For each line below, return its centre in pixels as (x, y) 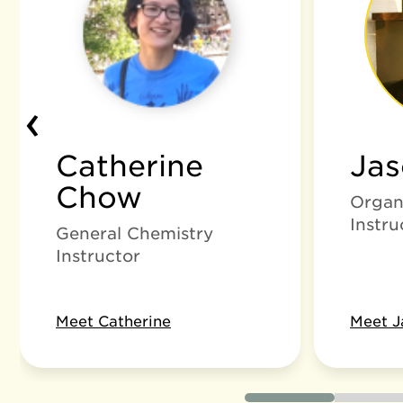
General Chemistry (134, 233)
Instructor (98, 256)
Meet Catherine (113, 322)
